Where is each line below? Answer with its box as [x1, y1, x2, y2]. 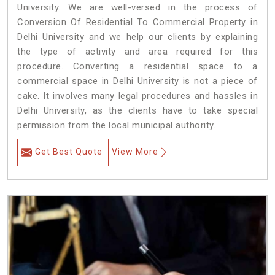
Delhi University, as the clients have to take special [17, 105, 258, 117]
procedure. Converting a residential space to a [17, 61, 258, 72]
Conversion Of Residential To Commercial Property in [17, 17, 258, 28]
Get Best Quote [35, 147, 103, 157]
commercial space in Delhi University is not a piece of [17, 76, 258, 87]
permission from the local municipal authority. [17, 120, 215, 131]
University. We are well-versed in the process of [17, 2, 258, 14]
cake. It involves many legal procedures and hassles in [17, 90, 258, 102]
